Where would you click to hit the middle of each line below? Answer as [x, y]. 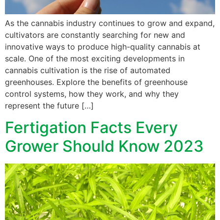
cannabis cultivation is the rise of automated [88, 70]
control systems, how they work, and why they [92, 94]
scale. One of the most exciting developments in [95, 58]
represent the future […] [49, 105]
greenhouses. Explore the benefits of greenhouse [96, 82]
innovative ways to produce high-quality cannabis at [103, 46]
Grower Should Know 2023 [104, 146]
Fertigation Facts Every [91, 128]
